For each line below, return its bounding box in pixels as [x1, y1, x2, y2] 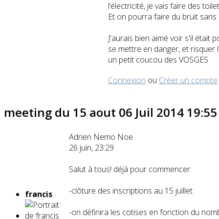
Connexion [108, 74, 146, 86]
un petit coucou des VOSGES [108, 54, 208, 65]
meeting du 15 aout [4, 104, 119, 121]
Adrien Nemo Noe [69, 131, 133, 143]
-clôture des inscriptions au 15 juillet [69, 185, 193, 197]
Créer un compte [159, 74, 218, 86]
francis [25, 189, 52, 200]
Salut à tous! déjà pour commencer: [69, 164, 192, 175]
